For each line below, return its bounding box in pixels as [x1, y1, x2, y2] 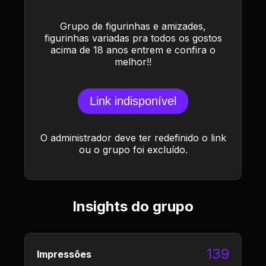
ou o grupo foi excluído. [78, 144, 188, 156]
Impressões [37, 248, 91, 260]
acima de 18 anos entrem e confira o [50, 44, 216, 56]
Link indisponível [90, 94, 176, 107]
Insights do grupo [72, 198, 194, 215]
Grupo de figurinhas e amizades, [60, 20, 206, 32]
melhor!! [115, 56, 151, 68]
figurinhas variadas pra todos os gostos [44, 32, 222, 44]
